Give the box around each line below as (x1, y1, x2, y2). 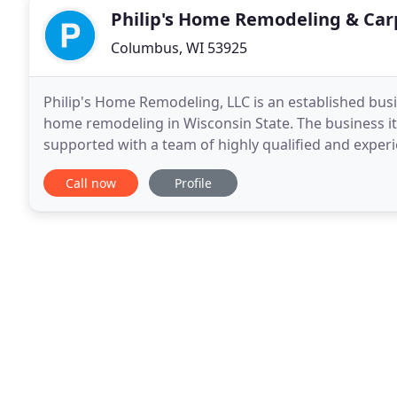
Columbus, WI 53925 (111, 38, 247, 58)
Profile (175, 175, 212, 191)
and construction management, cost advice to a (43, 156, 363, 175)
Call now (66, 175, 116, 191)
